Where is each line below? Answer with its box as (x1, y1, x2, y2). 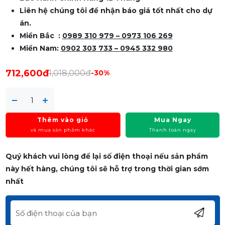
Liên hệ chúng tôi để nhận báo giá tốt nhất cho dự (19, 6, 212, 16)
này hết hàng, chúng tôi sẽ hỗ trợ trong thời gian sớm (5, 164, 209, 174)
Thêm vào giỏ (37, 116, 89, 124)
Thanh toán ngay (149, 127, 196, 133)
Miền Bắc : (19, 31, 62, 41)
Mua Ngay (154, 116, 191, 124)
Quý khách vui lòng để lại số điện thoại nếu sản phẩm (5, 152, 208, 161)
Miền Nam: (19, 44, 61, 53)
